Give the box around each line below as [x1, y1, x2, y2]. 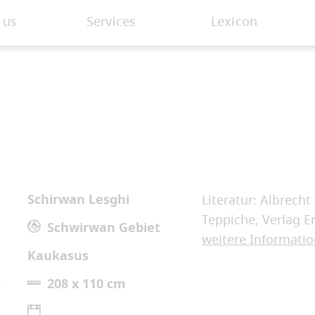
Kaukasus [27, 247, 89, 267]
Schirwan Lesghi [27, 191, 130, 211]
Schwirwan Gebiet [47, 219, 161, 239]
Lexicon [210, 13, 258, 31]
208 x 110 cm [47, 275, 127, 295]
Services [86, 13, 136, 31]
